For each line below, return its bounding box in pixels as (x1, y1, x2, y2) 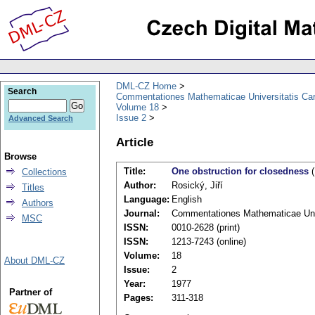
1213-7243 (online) (172, 236, 246, 247)
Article (116, 134, 153, 149)
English (172, 194, 202, 205)
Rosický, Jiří (172, 180, 223, 191)
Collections (22, 167, 67, 177)
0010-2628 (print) (172, 222, 240, 233)
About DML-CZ (4, 255, 65, 266)
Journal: (124, 208, 160, 219)
